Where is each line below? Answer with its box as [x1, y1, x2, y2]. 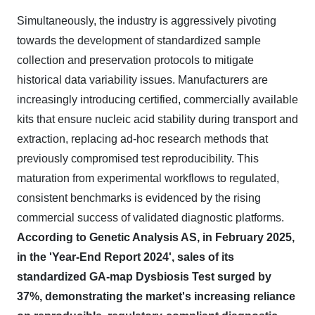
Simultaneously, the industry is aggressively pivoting [17, 15, 276, 27]
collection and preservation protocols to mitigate [17, 54, 254, 66]
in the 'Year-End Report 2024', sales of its [17, 251, 234, 263]
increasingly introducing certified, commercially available [17, 94, 298, 105]
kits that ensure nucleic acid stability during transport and [17, 113, 298, 125]
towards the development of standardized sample [17, 34, 261, 46]
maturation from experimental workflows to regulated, [17, 172, 279, 184]
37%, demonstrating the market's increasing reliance [17, 290, 295, 302]
